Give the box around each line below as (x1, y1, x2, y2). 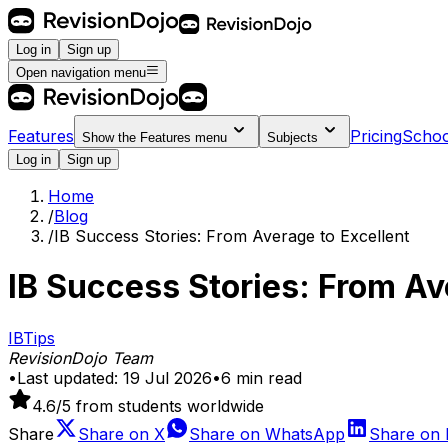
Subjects (267, 129, 318, 145)
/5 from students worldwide (56, 395, 264, 416)
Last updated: (17, 367, 118, 388)
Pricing (350, 125, 402, 146)
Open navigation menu (16, 64, 146, 80)
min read (236, 367, 302, 388)
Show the (82, 129, 140, 145)
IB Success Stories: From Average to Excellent (54, 225, 409, 246)
